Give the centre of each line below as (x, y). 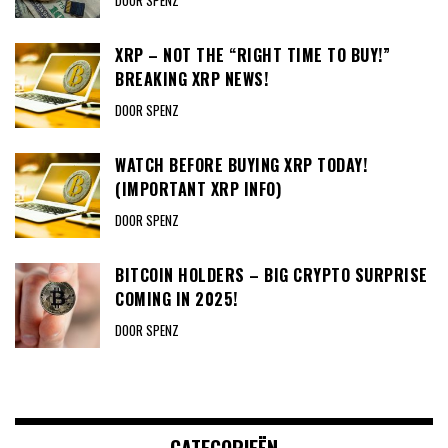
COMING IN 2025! (176, 299)
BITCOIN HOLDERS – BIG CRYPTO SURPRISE (271, 275)
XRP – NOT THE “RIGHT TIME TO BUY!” (252, 55)
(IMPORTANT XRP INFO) (198, 189)
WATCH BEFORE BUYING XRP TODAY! (241, 165)
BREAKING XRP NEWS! (191, 79)
